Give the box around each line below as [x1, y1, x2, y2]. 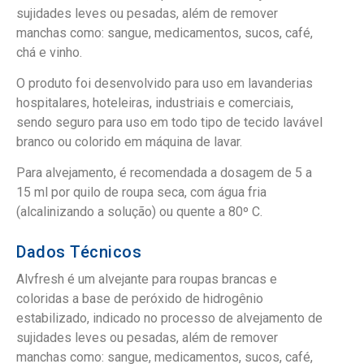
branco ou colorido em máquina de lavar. [16, 133, 242, 149]
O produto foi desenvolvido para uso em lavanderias [16, 75, 313, 91]
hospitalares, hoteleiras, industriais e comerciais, [16, 94, 293, 110]
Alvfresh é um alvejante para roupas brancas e [16, 271, 277, 287]
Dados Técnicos [16, 241, 141, 262]
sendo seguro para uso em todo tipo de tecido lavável [16, 114, 323, 130]
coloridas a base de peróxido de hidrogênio [16, 290, 263, 306]
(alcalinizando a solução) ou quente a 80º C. [16, 204, 262, 220]
